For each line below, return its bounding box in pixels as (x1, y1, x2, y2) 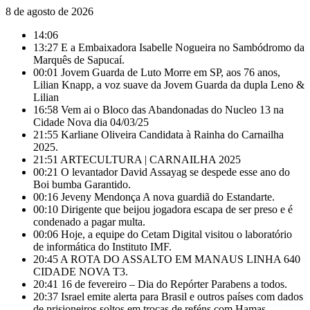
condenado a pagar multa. (33, 216, 145, 228)
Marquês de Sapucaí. (33, 54, 125, 66)
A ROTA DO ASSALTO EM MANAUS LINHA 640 (60, 253, 300, 265)
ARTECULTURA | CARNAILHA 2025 (60, 154, 241, 165)
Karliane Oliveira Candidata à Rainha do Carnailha (61, 129, 284, 140)
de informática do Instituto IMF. (33, 241, 172, 253)
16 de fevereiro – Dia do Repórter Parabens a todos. (61, 278, 287, 290)
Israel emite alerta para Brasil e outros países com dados (61, 291, 303, 302)
